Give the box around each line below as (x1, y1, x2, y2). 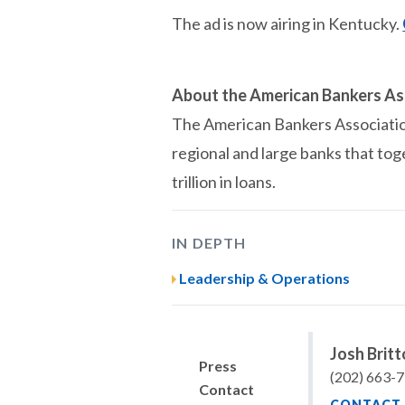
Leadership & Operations (179, 269, 351, 287)
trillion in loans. (172, 172, 277, 192)
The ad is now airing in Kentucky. (172, 14, 403, 33)
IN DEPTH (172, 234, 247, 251)
